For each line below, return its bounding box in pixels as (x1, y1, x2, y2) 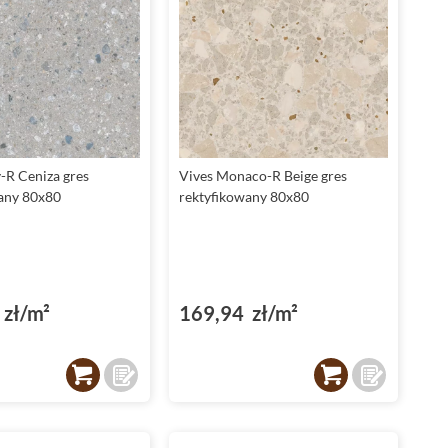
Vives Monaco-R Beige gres (178, 167, 347, 185)
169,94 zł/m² (178, 301, 298, 326)
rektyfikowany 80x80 (178, 188, 309, 206)
